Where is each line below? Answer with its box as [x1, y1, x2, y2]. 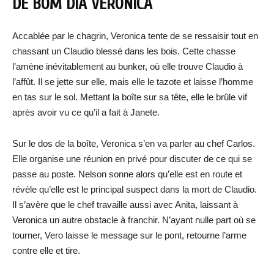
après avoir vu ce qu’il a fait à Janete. [12, 107, 160, 118]
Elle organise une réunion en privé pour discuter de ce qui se [12, 154, 252, 165]
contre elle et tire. [12, 245, 80, 256]
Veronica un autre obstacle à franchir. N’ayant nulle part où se [12, 215, 256, 226]
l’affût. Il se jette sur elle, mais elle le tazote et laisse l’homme [12, 76, 253, 87]
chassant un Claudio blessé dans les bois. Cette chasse [12, 46, 235, 57]
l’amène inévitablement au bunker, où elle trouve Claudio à [12, 61, 243, 72]
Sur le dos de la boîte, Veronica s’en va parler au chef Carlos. [12, 138, 255, 149]
